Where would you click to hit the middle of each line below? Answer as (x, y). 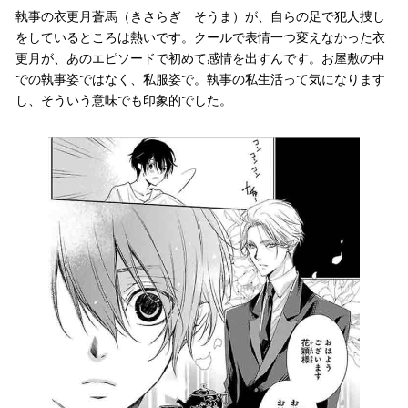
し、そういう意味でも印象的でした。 (124, 101)
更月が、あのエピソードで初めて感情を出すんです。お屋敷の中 (201, 59)
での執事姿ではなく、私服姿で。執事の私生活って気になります (201, 80)
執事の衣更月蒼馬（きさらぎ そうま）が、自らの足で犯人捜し (201, 17)
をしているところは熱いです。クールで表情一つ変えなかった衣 (201, 38)
